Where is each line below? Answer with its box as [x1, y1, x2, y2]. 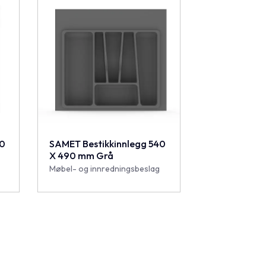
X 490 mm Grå [49, 149, 113, 161]
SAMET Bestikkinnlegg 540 [49, 137, 166, 150]
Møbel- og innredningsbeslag [49, 163, 160, 174]
